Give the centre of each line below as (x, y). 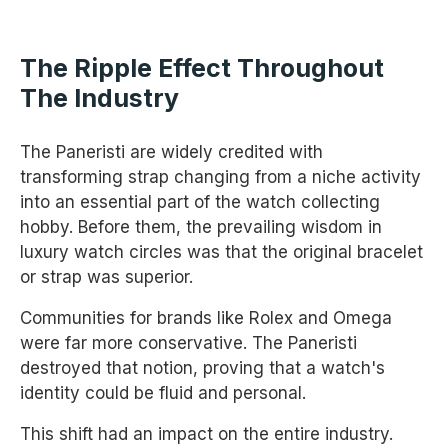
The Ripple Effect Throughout (202, 67)
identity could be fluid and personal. (163, 392)
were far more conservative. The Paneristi (188, 342)
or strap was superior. (106, 276)
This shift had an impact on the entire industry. (206, 433)
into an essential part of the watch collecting (200, 201)
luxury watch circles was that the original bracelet (221, 251)
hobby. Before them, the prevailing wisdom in (201, 226)
